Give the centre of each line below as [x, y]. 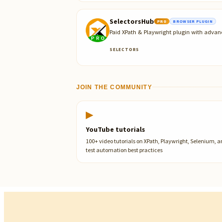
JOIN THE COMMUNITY [114, 87]
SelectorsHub [132, 21]
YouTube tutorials [115, 129]
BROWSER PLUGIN [193, 21]
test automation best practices [124, 150]
